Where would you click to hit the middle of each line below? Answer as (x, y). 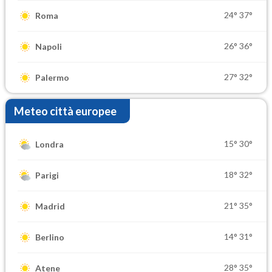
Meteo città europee (65, 111)
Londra (49, 144)
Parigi (47, 175)
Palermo (52, 78)
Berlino (50, 237)
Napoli (49, 47)
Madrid (50, 206)
